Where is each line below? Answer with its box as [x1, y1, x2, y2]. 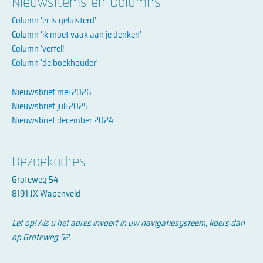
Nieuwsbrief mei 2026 [12, 85, 92, 100]
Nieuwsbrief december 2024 [12, 113, 113, 128]
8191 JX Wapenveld [12, 186, 80, 201]
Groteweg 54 [12, 172, 58, 187]
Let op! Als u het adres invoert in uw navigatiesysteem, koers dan [12, 215, 245, 230]
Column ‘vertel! [12, 42, 66, 56]
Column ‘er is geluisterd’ [12, 14, 96, 28]
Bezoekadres [12, 152, 86, 171]
